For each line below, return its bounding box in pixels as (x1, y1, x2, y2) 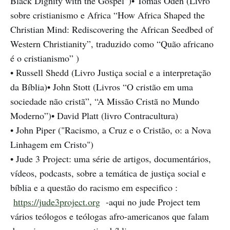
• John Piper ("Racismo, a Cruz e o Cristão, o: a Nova (10, 124, 211, 137)
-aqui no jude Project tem (100, 196, 200, 208)
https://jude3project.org (13, 196, 100, 208)
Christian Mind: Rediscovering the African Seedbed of (10, 23, 213, 36)
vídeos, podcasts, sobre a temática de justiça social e (10, 167, 206, 180)
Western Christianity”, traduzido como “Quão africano (10, 37, 214, 50)
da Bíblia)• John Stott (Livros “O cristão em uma (10, 81, 193, 93)
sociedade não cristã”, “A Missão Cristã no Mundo (10, 95, 199, 108)
